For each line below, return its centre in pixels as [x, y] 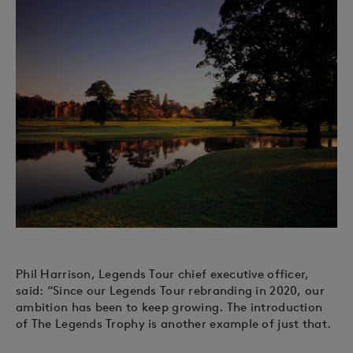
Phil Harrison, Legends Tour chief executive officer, [163, 273]
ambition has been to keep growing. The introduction [169, 307]
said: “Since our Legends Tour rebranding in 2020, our [170, 290]
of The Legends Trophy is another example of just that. [174, 323]
